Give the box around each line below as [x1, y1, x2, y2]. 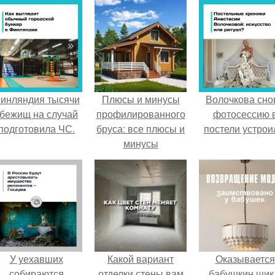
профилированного [96, 107, 185, 121]
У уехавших [9, 252, 63, 266]
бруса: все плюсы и [96, 122, 185, 136]
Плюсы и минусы [101, 92, 180, 106]
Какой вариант [107, 252, 174, 266]
